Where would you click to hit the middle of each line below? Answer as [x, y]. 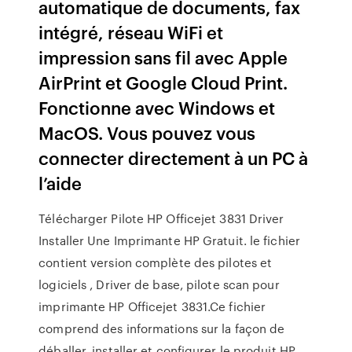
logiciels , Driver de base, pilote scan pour [159, 284]
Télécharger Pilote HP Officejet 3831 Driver [161, 218]
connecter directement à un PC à [174, 158]
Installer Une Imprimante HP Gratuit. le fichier [169, 240]
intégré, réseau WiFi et [131, 32]
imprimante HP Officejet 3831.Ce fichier [152, 306]
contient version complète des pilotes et [156, 262]
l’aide [60, 183]
